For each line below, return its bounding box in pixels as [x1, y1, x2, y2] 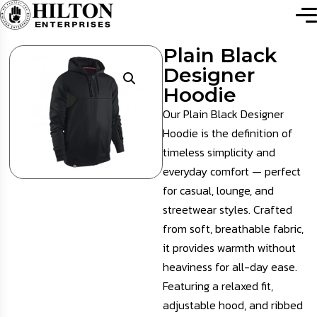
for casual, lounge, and [162, 182, 274, 200]
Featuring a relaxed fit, [162, 277, 273, 295]
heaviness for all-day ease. [162, 258, 297, 276]
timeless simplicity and [162, 144, 275, 161]
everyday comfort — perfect [162, 163, 301, 180]
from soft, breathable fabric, [162, 220, 304, 238]
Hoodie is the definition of [162, 125, 293, 142]
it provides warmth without [162, 239, 296, 257]
